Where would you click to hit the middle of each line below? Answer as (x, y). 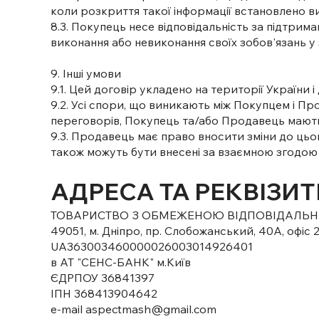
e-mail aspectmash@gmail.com (134, 309)
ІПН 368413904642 (104, 293)
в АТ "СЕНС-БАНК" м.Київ (121, 262)
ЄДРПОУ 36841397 (103, 277)
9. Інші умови (86, 73)
